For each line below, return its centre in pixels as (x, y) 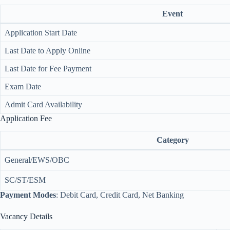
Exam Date (23, 87)
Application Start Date (41, 33)
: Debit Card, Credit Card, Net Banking (120, 195)
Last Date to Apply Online (47, 51)
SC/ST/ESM (25, 180)
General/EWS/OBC (37, 160)
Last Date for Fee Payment (48, 69)
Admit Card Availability (43, 105)
